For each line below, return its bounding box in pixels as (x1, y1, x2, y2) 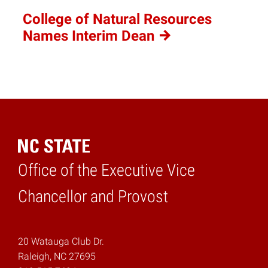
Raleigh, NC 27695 (18, 250, 96, 262)
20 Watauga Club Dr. (18, 235, 104, 247)
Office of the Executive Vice (18, 160, 195, 180)
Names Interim (23, 27, 121, 44)
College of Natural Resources (23, 10, 212, 28)
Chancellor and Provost (18, 186, 168, 206)
